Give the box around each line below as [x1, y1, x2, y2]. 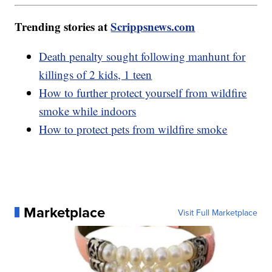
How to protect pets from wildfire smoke [39, 121, 228, 137]
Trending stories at [15, 18, 111, 35]
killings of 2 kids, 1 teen [39, 66, 152, 82]
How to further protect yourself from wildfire [39, 84, 247, 100]
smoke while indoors [39, 103, 137, 118]
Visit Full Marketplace [177, 206, 257, 219]
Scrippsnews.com [110, 18, 195, 35]
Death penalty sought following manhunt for [39, 48, 246, 64]
